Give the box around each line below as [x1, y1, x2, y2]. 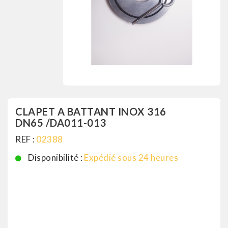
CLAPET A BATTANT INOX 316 [15, 105, 166, 118]
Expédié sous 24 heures [84, 152, 178, 163]
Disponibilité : [28, 152, 83, 163]
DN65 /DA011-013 [15, 117, 106, 129]
